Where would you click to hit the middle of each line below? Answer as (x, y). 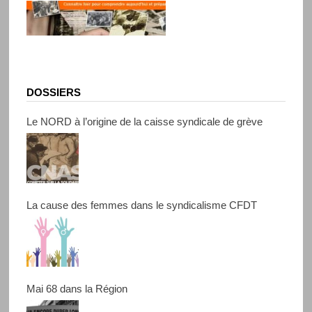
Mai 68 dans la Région (77, 289)
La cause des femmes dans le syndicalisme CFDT (141, 205)
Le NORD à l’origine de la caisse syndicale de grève (144, 122)
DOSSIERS (53, 93)
